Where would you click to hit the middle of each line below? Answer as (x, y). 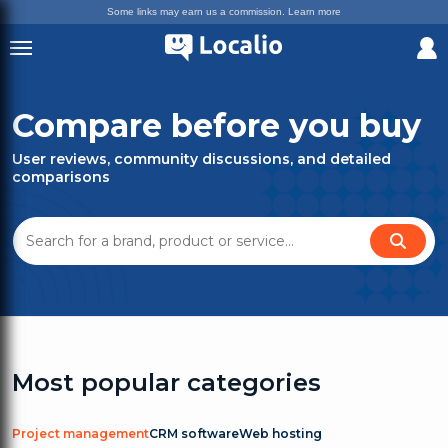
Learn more (314, 11)
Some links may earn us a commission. (197, 11)
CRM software (194, 433)
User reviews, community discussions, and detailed (201, 159)
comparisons (61, 177)
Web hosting (280, 433)
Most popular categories (166, 382)
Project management (80, 433)
